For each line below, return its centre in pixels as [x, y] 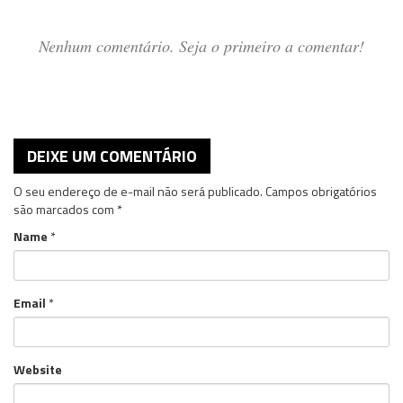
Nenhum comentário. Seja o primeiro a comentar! [201, 45]
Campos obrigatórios [321, 191]
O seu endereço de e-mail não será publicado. [138, 191]
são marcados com [65, 209]
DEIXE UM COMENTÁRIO [112, 156]
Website [38, 369]
